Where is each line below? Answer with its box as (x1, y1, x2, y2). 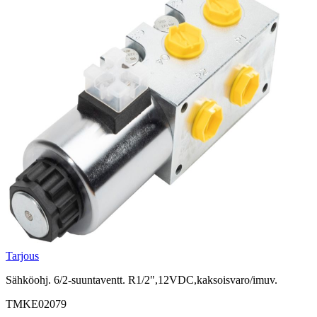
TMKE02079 (6, 298, 67, 311)
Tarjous (6, 250, 39, 263)
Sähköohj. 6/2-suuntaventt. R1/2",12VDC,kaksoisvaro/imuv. (6, 274, 277, 287)
